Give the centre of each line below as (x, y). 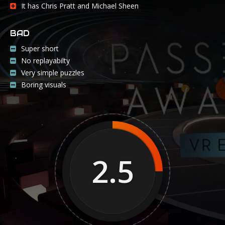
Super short (40, 49)
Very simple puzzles (53, 73)
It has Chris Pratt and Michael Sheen (80, 6)
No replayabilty (45, 61)
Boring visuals (44, 85)
